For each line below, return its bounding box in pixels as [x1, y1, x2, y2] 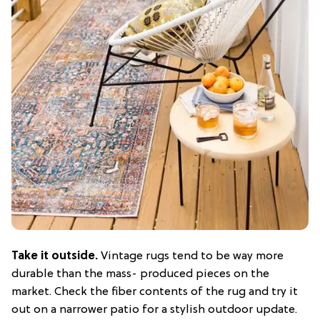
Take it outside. [11, 249, 98, 263]
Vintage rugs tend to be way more [98, 249, 284, 263]
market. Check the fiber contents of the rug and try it [11, 285, 298, 299]
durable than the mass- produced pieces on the [11, 267, 269, 281]
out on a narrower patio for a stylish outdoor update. [11, 303, 297, 316]
